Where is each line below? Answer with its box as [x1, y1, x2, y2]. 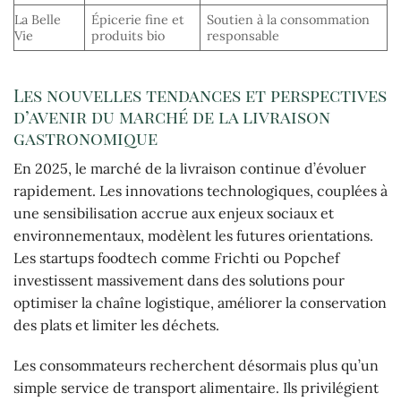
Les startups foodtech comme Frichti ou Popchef [13, 248, 339, 267]
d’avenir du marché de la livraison [13, 105, 330, 129]
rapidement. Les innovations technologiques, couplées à [13, 181, 388, 200]
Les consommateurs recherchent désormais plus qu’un [13, 356, 379, 375]
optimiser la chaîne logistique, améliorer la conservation [13, 293, 387, 311]
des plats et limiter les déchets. [13, 315, 219, 334]
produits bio [91, 28, 166, 45]
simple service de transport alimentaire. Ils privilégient [13, 379, 379, 397]
